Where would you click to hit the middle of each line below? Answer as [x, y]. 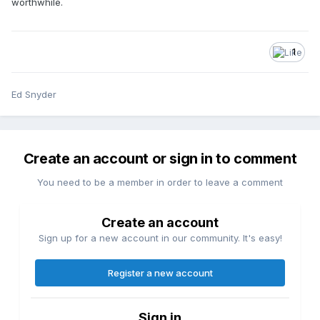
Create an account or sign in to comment [160, 159]
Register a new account [160, 273]
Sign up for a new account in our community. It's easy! [160, 238]
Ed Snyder [34, 95]
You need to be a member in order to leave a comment [160, 182]
